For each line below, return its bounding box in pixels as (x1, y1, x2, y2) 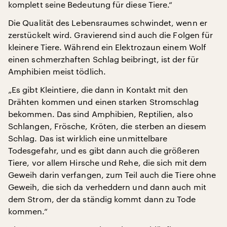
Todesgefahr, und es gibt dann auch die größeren (8, 145, 200, 156)
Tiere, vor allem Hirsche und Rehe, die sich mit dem (8, 158, 207, 168)
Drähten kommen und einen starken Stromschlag (8, 97, 199, 107)
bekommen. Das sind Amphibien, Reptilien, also (8, 109, 193, 119)
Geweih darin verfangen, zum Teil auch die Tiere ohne (8, 170, 216, 180)
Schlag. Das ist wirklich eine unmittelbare (8, 133, 168, 143)
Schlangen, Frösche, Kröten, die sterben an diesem (8, 121, 206, 131)
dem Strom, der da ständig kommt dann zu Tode (8, 194, 196, 204)
